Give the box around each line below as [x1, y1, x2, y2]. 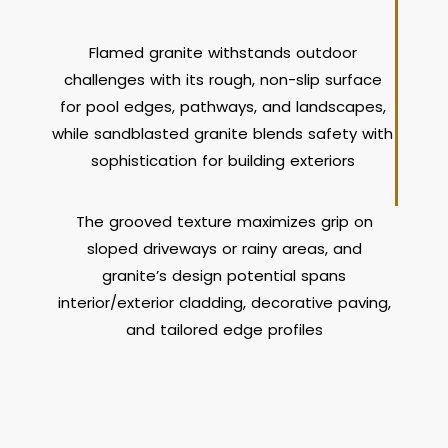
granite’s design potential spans [102, 265, 346, 286]
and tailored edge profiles [125, 319, 323, 340]
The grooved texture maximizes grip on [75, 211, 373, 232]
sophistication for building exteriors [90, 150, 355, 171]
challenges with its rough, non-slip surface [63, 69, 382, 90]
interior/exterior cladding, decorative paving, [57, 292, 391, 313]
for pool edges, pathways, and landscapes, [59, 96, 386, 117]
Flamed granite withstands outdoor [88, 42, 357, 63]
